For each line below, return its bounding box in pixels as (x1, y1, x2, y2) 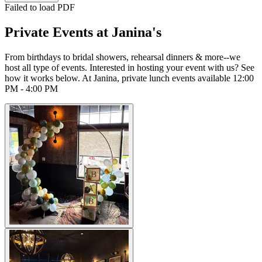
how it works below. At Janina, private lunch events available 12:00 (5, 73, 254, 83)
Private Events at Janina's (5, 24, 161, 40)
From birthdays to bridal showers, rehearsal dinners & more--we (5, 51, 240, 62)
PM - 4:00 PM (5, 83, 58, 94)
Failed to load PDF (5, 2, 75, 12)
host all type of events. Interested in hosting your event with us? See (5, 62, 254, 73)
